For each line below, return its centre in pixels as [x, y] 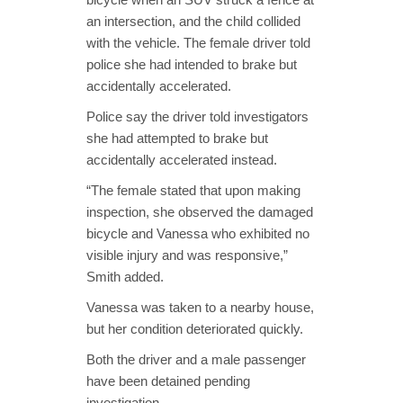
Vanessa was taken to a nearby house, [200, 307]
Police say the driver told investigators [197, 116]
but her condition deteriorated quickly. [195, 328]
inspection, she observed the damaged [200, 211]
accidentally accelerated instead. [182, 159]
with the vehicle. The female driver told [198, 42]
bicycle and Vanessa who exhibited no [198, 233]
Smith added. [125, 276]
